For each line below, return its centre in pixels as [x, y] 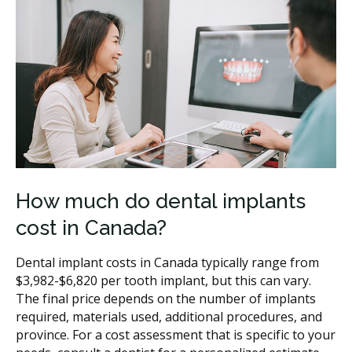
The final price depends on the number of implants [166, 298]
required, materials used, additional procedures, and [169, 316]
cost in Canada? [91, 227]
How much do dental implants [161, 201]
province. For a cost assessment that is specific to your [176, 334]
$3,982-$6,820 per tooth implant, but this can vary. [163, 280]
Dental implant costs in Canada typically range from [167, 262]
